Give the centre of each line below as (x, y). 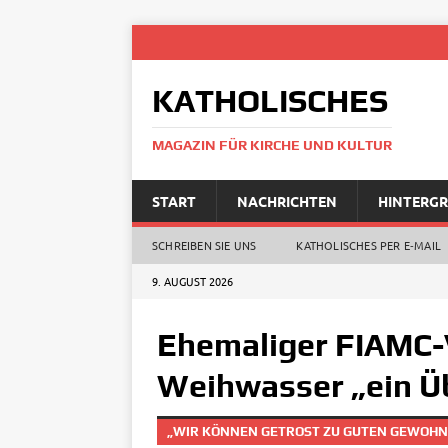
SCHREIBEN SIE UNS (204, 245)
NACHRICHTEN (287, 201)
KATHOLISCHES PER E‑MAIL (369, 245)
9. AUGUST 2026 (192, 281)
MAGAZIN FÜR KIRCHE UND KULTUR (272, 145)
